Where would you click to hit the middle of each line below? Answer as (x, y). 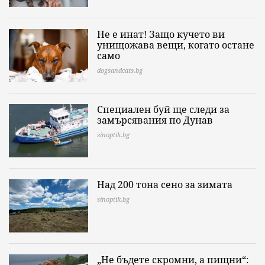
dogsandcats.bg (120, 70)
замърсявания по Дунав (155, 120)
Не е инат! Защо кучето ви (161, 34)
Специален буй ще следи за (163, 109)
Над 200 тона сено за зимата (165, 184)
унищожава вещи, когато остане (176, 45)
